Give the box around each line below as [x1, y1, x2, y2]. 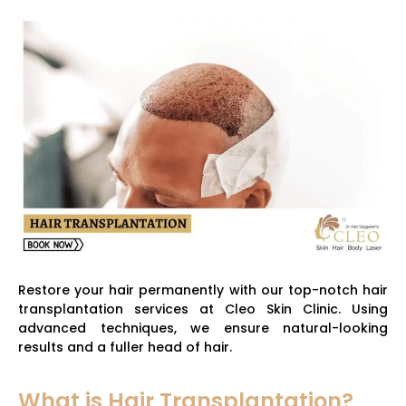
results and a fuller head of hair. [18, 338, 232, 357]
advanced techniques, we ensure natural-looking [18, 319, 388, 338]
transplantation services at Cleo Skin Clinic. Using [18, 300, 388, 319]
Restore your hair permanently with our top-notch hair [18, 281, 388, 300]
